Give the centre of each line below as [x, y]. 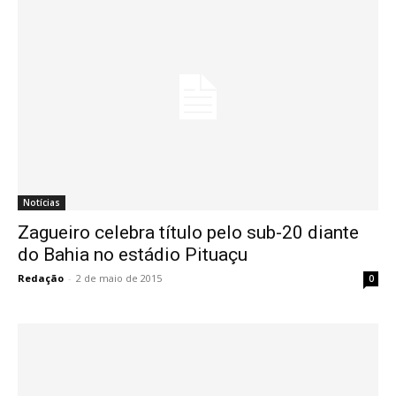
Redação [41, 278]
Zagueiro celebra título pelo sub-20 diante [188, 232]
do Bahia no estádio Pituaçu [133, 254]
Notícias [42, 202]
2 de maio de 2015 [119, 278]
